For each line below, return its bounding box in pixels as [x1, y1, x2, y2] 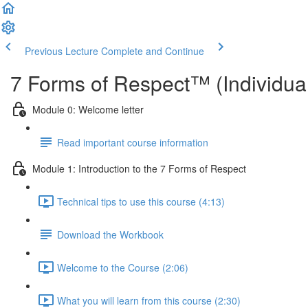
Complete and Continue [101, 44, 204, 58]
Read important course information [57, 135, 208, 149]
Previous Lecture [25, 44, 98, 58]
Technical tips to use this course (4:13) [57, 194, 225, 208]
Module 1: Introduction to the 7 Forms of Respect [32, 161, 246, 175]
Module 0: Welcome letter [32, 102, 144, 116]
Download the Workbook [57, 227, 164, 241]
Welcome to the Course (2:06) [57, 260, 188, 274]
